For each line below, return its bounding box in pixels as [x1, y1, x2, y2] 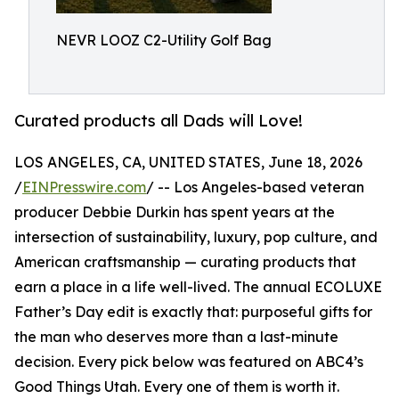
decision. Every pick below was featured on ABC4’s [14, 353, 363, 371]
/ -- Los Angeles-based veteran [146, 178, 364, 197]
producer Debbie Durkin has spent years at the [14, 203, 335, 222]
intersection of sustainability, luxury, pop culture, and [14, 228, 378, 247]
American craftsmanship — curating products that [14, 253, 356, 272]
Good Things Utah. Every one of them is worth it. [14, 378, 339, 396]
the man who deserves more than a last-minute [14, 328, 338, 346]
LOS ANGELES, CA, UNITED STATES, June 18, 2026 [14, 153, 362, 172]
